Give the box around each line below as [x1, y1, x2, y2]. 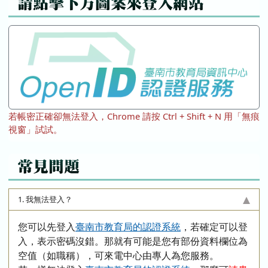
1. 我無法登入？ [18, 194, 72, 205]
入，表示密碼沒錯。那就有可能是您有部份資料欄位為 [18, 234, 248, 248]
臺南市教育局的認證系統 [75, 220, 181, 233]
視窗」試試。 [8, 123, 62, 135]
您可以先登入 [18, 220, 75, 233]
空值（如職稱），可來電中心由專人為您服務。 [18, 249, 219, 262]
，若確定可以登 [181, 220, 248, 233]
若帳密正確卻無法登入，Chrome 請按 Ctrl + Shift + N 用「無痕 [8, 110, 260, 122]
